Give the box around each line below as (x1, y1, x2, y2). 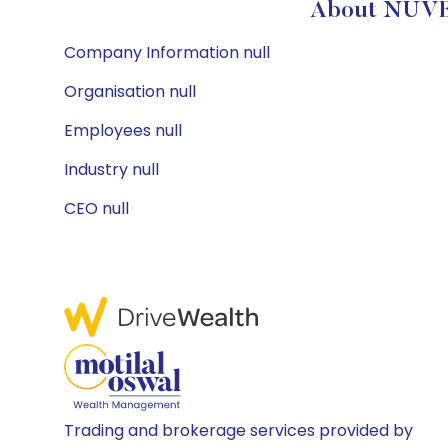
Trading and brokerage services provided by (64, 419, 413, 442)
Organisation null (64, 80, 196, 103)
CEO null (64, 197, 129, 220)
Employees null (64, 119, 182, 142)
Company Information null (64, 41, 270, 64)
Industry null (64, 158, 159, 181)
